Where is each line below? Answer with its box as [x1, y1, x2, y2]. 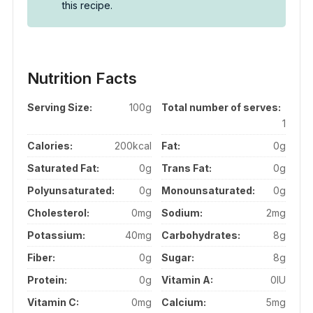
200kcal [114, 140, 152, 152]
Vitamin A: [161, 274, 214, 286]
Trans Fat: [161, 162, 212, 175]
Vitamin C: [27, 296, 79, 309]
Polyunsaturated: [27, 184, 115, 197]
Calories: [27, 140, 73, 152]
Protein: [27, 274, 67, 286]
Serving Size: [27, 101, 92, 114]
